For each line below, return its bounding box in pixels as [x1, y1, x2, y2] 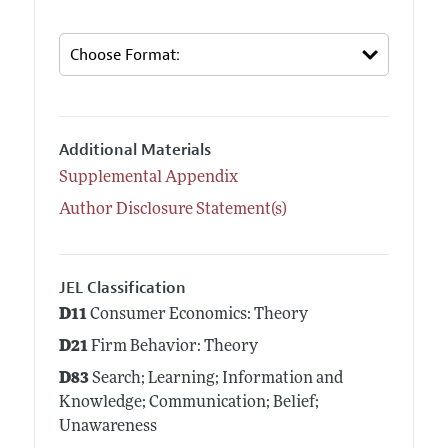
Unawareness [58, 419, 157, 436]
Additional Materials [58, 140, 211, 161]
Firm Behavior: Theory [87, 339, 258, 356]
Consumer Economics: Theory [86, 307, 308, 324]
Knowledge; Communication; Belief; [58, 395, 319, 412]
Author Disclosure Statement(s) [58, 201, 287, 218]
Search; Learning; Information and [88, 371, 343, 388]
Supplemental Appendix [58, 169, 238, 186]
